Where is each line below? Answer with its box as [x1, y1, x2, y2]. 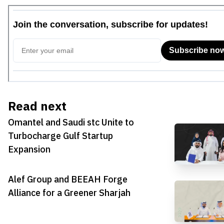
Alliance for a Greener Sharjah [8, 186, 130, 200]
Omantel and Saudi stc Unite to [8, 115, 134, 129]
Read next [8, 97, 66, 115]
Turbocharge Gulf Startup [8, 128, 113, 142]
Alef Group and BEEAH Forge [8, 172, 127, 186]
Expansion [8, 142, 50, 156]
